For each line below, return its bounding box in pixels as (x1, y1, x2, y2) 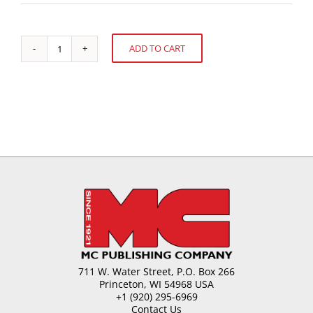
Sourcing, (58, 59, 103, 73)
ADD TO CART (129, 42, 185, 55)
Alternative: (21, 48, 75, 61)
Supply (58, 110, 91, 124)
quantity (58, 122, 98, 136)
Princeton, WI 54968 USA (99, 277, 214, 291)
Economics (58, 85, 108, 99)
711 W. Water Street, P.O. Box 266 (78, 265, 235, 279)
